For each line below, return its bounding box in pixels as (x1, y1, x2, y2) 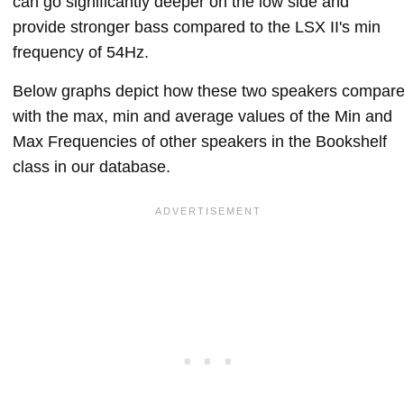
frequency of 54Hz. (13, 42, 149, 61)
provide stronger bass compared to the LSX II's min (13, 17, 381, 36)
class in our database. (13, 157, 170, 176)
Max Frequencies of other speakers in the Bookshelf (13, 132, 387, 151)
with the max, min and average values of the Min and (13, 106, 392, 125)
